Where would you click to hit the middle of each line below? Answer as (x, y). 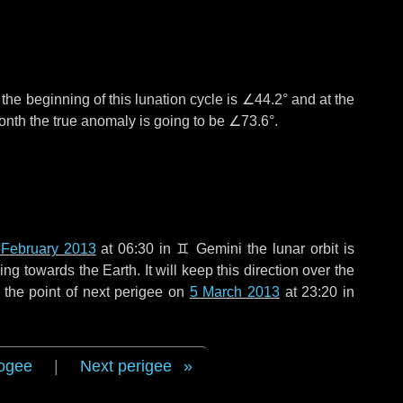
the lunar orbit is (299, 249)
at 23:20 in (318, 292)
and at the (321, 99)
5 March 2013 (235, 292)
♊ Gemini (210, 249)
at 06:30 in (136, 249)
